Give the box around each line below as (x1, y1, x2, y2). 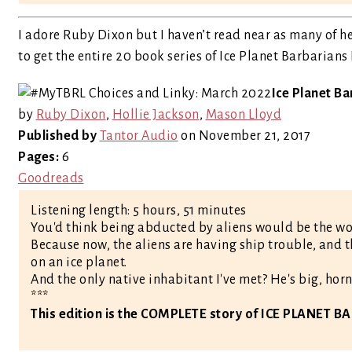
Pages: (18, 150, 59, 164)
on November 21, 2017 (178, 129, 310, 143)
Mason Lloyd (205, 108, 281, 122)
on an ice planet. (31, 255, 127, 269)
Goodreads (18, 171, 84, 185)
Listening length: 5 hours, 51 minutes (31, 203, 247, 218)
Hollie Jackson (112, 108, 200, 122)
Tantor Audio (99, 129, 178, 143)
